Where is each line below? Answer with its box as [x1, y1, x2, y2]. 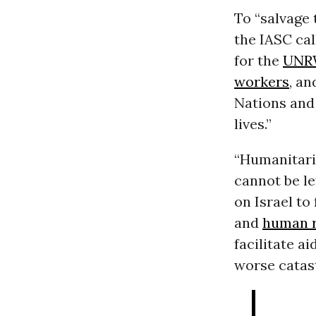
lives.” [233, 115, 272, 133]
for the [233, 51, 283, 70]
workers [233, 73, 289, 91]
